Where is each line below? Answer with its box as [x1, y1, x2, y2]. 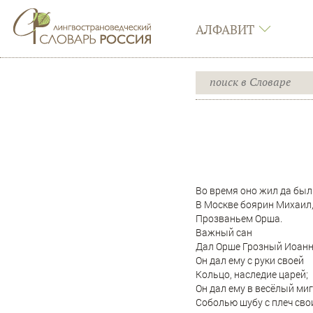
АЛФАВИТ [196, 21, 254, 38]
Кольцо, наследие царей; [196, 268, 308, 282]
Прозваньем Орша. [196, 212, 282, 226]
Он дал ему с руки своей [196, 254, 304, 268]
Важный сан [196, 226, 252, 240]
